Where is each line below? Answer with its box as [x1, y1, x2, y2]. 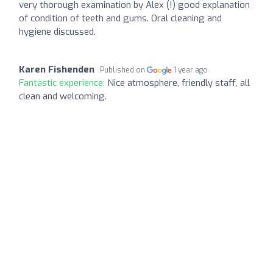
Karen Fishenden [19, 63, 94, 76]
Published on [100, 65, 147, 75]
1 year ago [174, 65, 208, 75]
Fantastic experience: [19, 76, 107, 89]
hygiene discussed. [19, 25, 96, 38]
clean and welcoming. [19, 90, 107, 102]
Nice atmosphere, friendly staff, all [107, 76, 250, 89]
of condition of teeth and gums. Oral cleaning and [19, 12, 222, 24]
